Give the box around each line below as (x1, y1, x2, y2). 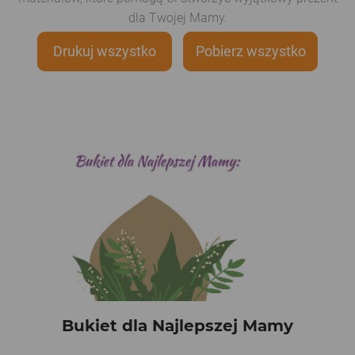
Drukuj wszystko (53, 43, 156, 59)
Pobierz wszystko (195, 43, 306, 59)
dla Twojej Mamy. (128, 10, 227, 25)
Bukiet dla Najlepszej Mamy (62, 316, 293, 335)
